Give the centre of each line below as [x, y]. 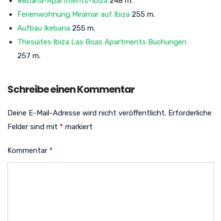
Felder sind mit [34, 127]
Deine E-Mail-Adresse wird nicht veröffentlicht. [87, 113]
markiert [78, 127]
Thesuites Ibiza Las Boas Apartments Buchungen [102, 42]
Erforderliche [190, 113]
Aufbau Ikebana [44, 28]
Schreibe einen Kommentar [71, 89]
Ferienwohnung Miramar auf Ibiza [74, 14]
